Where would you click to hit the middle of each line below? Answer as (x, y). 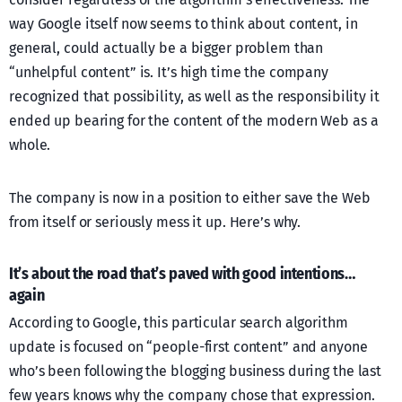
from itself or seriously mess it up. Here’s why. (155, 222)
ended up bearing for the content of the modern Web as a (194, 120)
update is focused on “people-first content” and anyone (188, 346)
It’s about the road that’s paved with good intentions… (182, 273)
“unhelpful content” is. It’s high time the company (169, 72)
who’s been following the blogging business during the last (196, 371)
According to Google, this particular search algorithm (179, 322)
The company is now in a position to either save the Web (190, 197)
